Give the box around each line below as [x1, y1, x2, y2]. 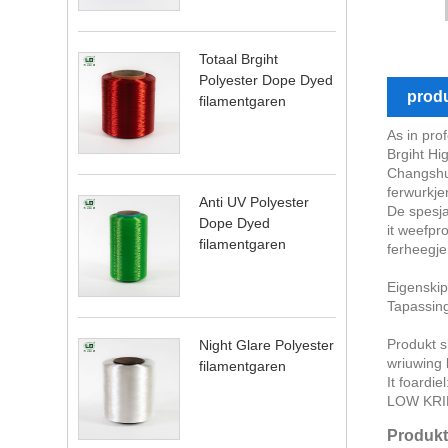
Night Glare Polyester [199, 336, 335, 353]
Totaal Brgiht [199, 50, 279, 67]
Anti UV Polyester [199, 193, 310, 210]
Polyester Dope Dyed [199, 71, 334, 88]
